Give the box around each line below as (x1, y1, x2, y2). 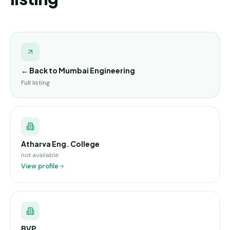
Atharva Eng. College (21, 139, 100, 148)
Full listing (21, 78, 50, 87)
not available (21, 150, 59, 159)
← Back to (21, 65, 59, 75)
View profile (21, 162, 59, 170)
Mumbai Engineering (59, 65, 135, 75)
